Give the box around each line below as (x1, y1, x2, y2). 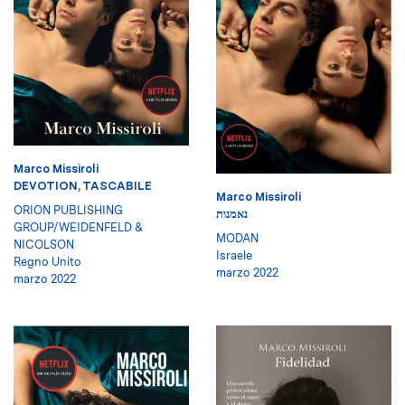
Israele (216, 248, 252, 262)
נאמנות (216, 206, 248, 221)
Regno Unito (14, 255, 81, 269)
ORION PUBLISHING (14, 203, 123, 218)
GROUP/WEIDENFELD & (14, 221, 143, 235)
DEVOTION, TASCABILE (14, 179, 152, 193)
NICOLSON (14, 238, 74, 252)
